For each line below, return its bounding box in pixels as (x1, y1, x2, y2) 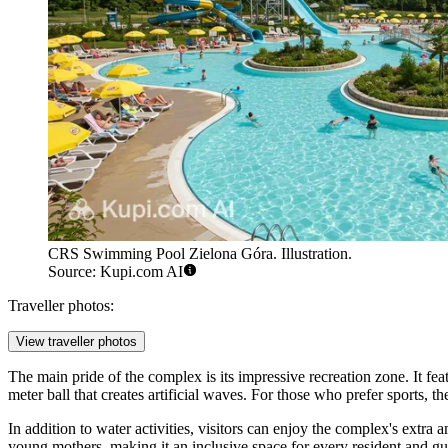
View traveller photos (16, 334, 137, 350)
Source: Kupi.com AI (48, 263, 183, 281)
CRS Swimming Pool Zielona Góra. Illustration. (48, 245, 352, 263)
